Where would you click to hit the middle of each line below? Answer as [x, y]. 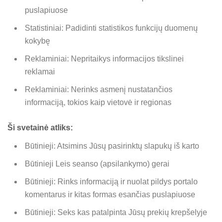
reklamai [40, 71]
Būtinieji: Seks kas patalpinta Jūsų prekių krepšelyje [116, 212]
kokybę [37, 41]
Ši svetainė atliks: [40, 127]
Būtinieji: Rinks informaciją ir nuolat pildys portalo [111, 181]
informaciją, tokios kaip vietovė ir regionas [98, 102]
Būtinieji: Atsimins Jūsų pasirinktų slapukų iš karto [112, 146]
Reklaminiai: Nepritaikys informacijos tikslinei [104, 58]
